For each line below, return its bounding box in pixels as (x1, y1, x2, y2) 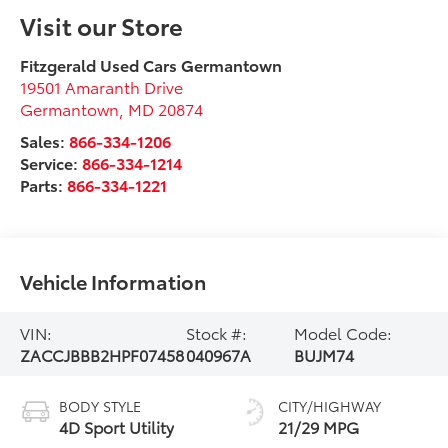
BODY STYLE (59, 395, 142, 416)
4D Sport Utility (59, 414, 175, 438)
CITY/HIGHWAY (278, 395, 381, 416)
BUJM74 (293, 342, 354, 366)
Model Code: (293, 320, 392, 344)
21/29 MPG (278, 414, 359, 438)
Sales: (20, 128, 70, 152)
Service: (20, 150, 83, 174)
